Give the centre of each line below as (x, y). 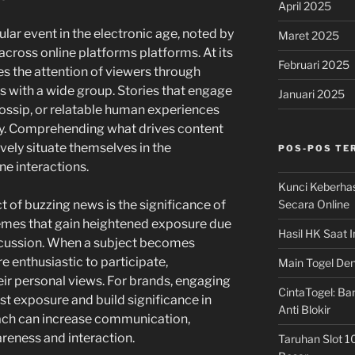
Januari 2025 (311, 94)
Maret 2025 (308, 35)
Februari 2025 (313, 65)
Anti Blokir (304, 309)
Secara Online (313, 204)
